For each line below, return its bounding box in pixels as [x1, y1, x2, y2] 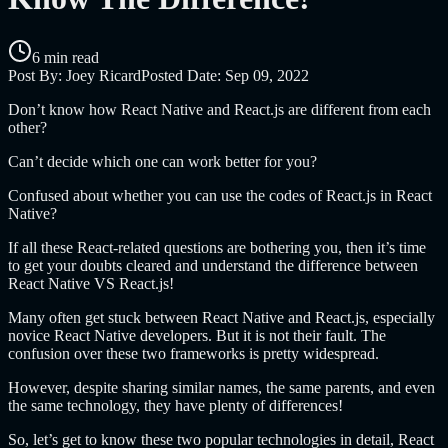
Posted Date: [141, 66, 225, 84]
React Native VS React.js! [8, 274, 174, 292]
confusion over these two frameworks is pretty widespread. [8, 344, 379, 362]
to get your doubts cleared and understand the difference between [8, 256, 418, 274]
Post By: [8, 66, 66, 84]
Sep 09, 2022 [225, 66, 309, 84]
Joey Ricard [66, 66, 141, 84]
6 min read [32, 48, 99, 66]
